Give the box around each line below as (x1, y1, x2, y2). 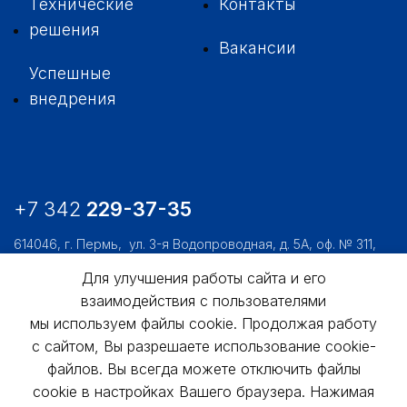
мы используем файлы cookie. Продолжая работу (30, 314, 377, 333)
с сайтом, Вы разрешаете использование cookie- (31, 337, 376, 355)
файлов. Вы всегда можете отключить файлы (46, 360, 361, 378)
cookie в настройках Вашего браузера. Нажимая (33, 382, 374, 401)
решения (29, 20, 100, 40)
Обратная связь (14, 314, 123, 333)
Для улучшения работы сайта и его (81, 269, 326, 287)
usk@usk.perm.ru (14, 276, 114, 293)
